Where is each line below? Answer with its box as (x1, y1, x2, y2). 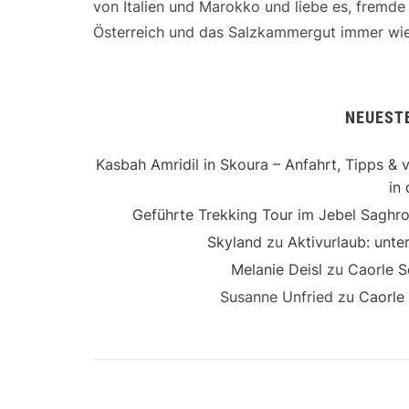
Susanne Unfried (220, 288, 333, 306)
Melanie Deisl (231, 260, 322, 278)
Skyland (206, 233, 262, 251)
